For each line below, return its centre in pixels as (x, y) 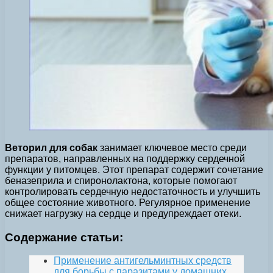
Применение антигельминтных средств (143, 261)
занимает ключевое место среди (172, 147)
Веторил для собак (51, 147)
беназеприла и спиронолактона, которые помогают (121, 180)
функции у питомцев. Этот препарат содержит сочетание (134, 169)
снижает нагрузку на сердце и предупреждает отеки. (123, 213)
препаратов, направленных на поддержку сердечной (125, 158)
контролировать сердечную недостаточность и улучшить (133, 191)
